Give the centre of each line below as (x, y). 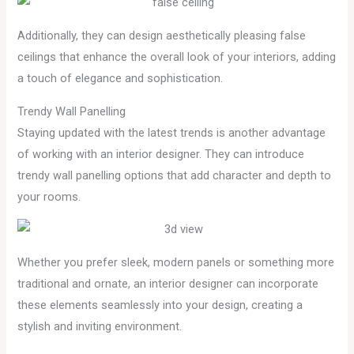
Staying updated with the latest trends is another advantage (172, 132)
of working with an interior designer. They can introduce (161, 154)
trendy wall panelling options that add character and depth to (175, 175)
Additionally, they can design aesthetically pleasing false (162, 36)
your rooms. (49, 196)
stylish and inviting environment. (100, 326)
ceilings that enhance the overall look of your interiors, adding (177, 57)
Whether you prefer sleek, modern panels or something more (176, 262)
